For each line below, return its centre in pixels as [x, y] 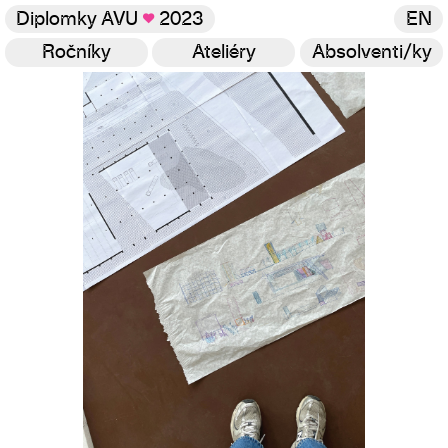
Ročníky [76, 53]
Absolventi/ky [371, 53]
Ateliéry [223, 53]
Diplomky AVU [79, 19]
